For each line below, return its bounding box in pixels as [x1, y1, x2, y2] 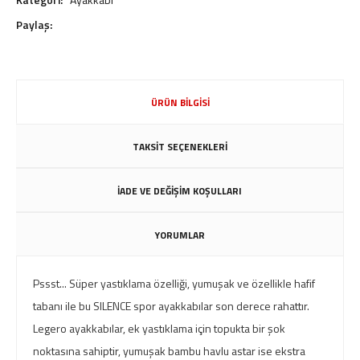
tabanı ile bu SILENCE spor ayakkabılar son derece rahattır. [33, 297, 309, 314]
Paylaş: [16, 16, 52, 33]
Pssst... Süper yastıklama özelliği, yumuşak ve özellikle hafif [33, 275, 315, 292]
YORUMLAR [154, 227, 205, 243]
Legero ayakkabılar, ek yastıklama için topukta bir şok [33, 320, 285, 337]
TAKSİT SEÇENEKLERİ [132, 139, 227, 154]
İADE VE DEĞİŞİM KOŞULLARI [117, 183, 242, 198]
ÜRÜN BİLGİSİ [150, 95, 210, 110]
